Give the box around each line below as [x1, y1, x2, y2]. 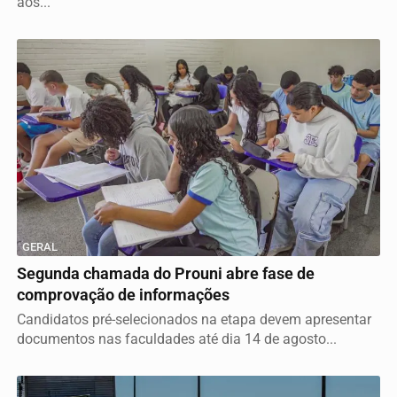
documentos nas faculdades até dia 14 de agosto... [17, 330, 337, 347]
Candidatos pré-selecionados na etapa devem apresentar [17, 310, 371, 328]
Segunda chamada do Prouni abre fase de [17, 264, 315, 283]
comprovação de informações [17, 285, 230, 304]
